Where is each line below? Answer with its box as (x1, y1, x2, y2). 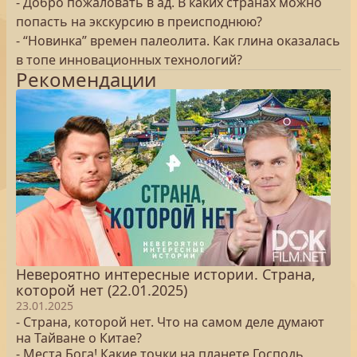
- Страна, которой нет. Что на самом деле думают (16, 313, 324, 331)
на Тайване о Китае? (16, 329, 142, 347)
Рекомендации (16, 66, 156, 92)
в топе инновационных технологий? (16, 51, 242, 69)
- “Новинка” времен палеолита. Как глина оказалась (16, 32, 340, 49)
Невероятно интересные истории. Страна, (16, 265, 316, 284)
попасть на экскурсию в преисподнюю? (16, 13, 262, 30)
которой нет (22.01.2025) (16, 280, 187, 300)
